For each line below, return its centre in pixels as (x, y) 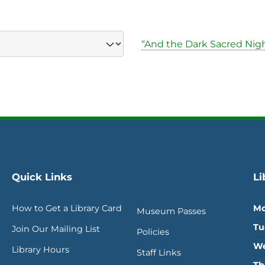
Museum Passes (171, 211)
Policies (153, 232)
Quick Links (42, 177)
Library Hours (41, 250)
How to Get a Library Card (67, 208)
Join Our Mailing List (56, 229)
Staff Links (159, 253)
